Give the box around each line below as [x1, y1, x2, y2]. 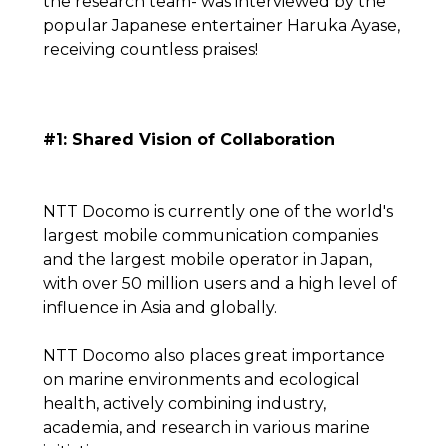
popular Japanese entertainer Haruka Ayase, [42, 16, 400, 35]
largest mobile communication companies [42, 226, 378, 245]
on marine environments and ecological [42, 370, 360, 389]
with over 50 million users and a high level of [42, 274, 397, 293]
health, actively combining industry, [42, 394, 326, 413]
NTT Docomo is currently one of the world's [42, 202, 393, 221]
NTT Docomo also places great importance [42, 346, 385, 365]
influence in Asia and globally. [42, 298, 277, 317]
